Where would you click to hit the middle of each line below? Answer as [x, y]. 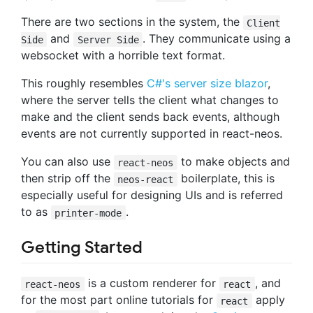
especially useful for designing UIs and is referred [152, 195]
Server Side [108, 39]
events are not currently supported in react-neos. [152, 134]
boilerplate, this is [226, 179]
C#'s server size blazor [207, 83]
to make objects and [233, 162]
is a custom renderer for [152, 283]
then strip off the [67, 179]
